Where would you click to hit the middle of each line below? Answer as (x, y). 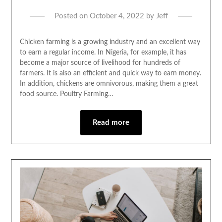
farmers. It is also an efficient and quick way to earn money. (110, 74)
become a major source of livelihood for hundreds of (100, 63)
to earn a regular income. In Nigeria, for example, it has (103, 53)
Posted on (72, 16)
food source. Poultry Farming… (66, 94)
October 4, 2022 (117, 16)
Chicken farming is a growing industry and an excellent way (110, 42)
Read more (111, 123)
